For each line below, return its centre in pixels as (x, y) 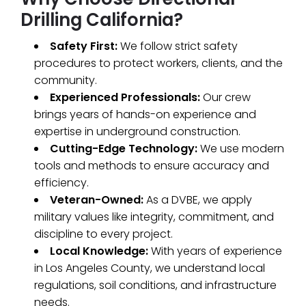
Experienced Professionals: (125, 97)
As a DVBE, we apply (198, 199)
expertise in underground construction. (137, 131)
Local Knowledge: (99, 251)
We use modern (241, 148)
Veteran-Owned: (97, 199)
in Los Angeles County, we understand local (150, 268)
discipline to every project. (103, 234)
